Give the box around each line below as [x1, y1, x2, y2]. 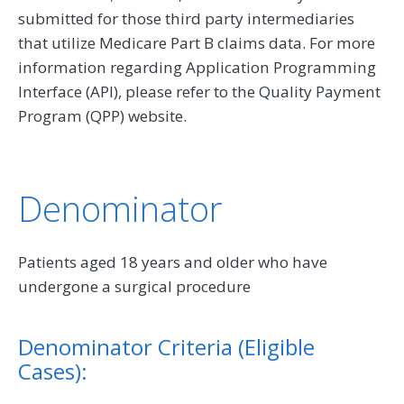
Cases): [18, 355, 87, 386]
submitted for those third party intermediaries [18, 7, 354, 29]
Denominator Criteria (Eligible [18, 331, 315, 362]
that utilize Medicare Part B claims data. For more [18, 32, 375, 53]
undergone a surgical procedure [18, 275, 251, 297]
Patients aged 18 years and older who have [18, 251, 327, 272]
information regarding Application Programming [18, 56, 376, 78]
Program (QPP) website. [18, 105, 187, 126]
